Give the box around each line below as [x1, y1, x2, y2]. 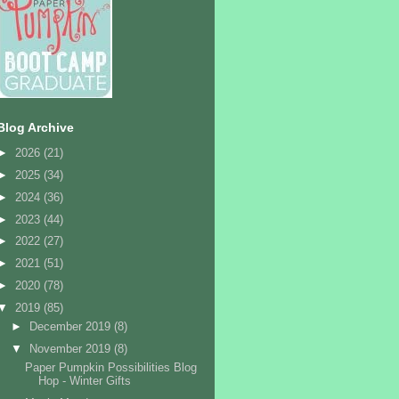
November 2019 [28, 341, 114, 355]
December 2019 [28, 320, 114, 334]
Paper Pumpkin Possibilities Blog [25, 361, 198, 375]
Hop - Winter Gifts [38, 374, 132, 388]
